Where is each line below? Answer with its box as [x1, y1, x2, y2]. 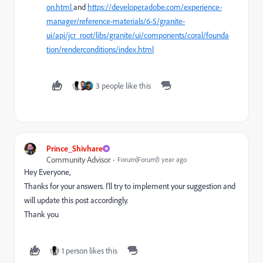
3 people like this [96, 80, 151, 91]
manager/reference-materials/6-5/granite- [46, 16, 185, 26]
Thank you [24, 209, 60, 220]
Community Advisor [46, 154, 110, 165]
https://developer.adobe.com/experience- [87, 2, 222, 12]
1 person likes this [62, 245, 117, 256]
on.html [46, 2, 73, 12]
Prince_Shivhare [46, 143, 103, 154]
